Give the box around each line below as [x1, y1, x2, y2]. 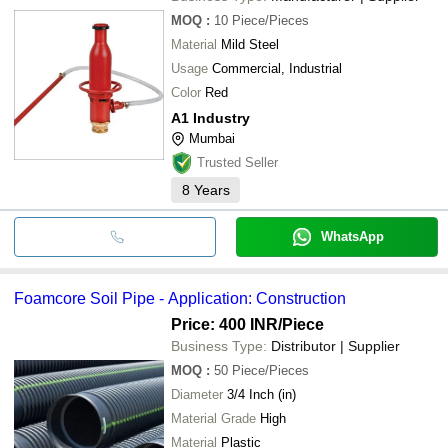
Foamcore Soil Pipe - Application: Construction [14, 289, 346, 307]
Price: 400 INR [171, 315, 278, 333]
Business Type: [171, 337, 267, 354]
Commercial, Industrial [212, 60, 342, 76]
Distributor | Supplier [271, 337, 400, 354]
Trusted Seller [197, 154, 278, 170]
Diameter [171, 386, 223, 402]
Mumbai [189, 130, 235, 146]
